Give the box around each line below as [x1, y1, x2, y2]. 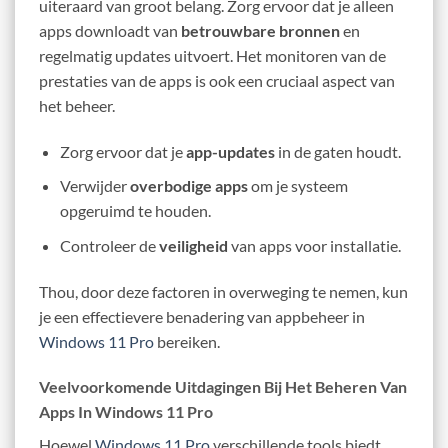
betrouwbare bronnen [181, 20, 340, 40]
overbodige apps [129, 176, 248, 196]
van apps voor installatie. [227, 235, 401, 255]
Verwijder [59, 176, 130, 196]
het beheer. [39, 95, 115, 115]
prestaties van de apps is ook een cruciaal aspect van [39, 70, 395, 90]
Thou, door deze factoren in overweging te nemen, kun [39, 281, 408, 301]
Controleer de [59, 235, 159, 255]
